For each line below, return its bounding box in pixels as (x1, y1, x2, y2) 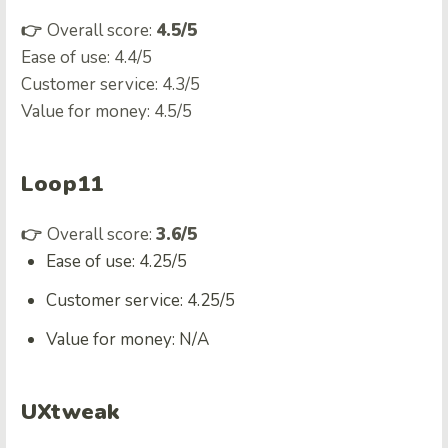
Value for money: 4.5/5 (21, 100, 192, 124)
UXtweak (21, 397, 120, 428)
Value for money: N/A (46, 328, 209, 352)
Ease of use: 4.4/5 (21, 46, 152, 70)
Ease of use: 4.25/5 (46, 250, 187, 274)
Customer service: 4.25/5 (46, 289, 235, 313)
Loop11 (21, 169, 104, 200)
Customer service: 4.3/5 (21, 73, 200, 97)
